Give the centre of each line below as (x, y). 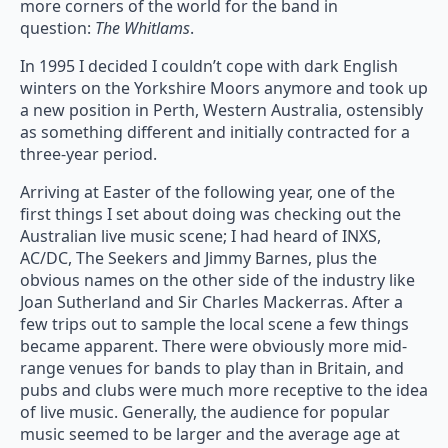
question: (57, 27)
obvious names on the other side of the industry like (217, 279)
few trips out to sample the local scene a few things (214, 323)
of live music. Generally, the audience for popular (205, 411)
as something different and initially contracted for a (215, 131)
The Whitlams (142, 27)
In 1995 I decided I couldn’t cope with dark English (209, 65)
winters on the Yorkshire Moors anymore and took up (224, 87)
